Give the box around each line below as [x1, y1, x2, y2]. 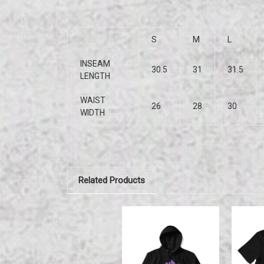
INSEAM [80, 58, 110, 68]
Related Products [78, 174, 145, 186]
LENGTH [80, 71, 110, 81]
